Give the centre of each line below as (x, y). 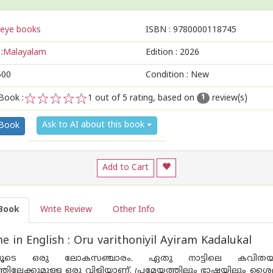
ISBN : (159, 30)
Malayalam (25, 53)
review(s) (229, 98)
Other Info (134, 210)
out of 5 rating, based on (145, 98)
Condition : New (177, 75)
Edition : (163, 53)
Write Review (66, 210)
